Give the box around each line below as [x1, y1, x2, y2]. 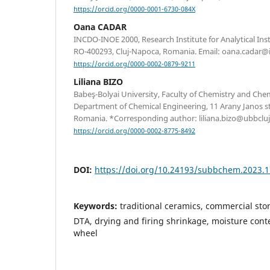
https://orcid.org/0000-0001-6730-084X [74, 5, 195, 14]
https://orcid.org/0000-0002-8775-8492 [74, 127, 195, 136]
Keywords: [74, 200, 120, 212]
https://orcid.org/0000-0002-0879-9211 [74, 60, 195, 69]
